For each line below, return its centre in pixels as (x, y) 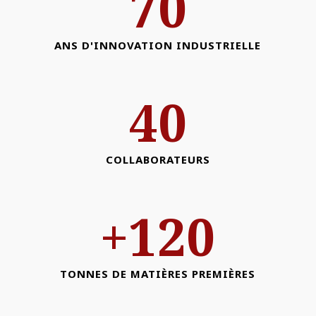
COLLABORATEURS (158, 160)
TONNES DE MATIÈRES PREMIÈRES (158, 274)
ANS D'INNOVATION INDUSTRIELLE (158, 45)
